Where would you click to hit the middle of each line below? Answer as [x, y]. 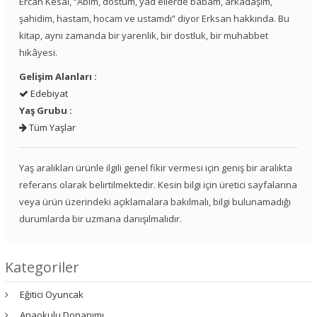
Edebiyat [48, 94]
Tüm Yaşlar [51, 128]
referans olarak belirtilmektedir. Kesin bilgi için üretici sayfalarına [158, 185]
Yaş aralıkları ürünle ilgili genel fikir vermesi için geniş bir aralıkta [156, 168]
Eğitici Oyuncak [52, 295]
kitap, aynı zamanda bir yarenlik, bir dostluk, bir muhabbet [144, 36]
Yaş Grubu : [46, 111]
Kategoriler [42, 267]
